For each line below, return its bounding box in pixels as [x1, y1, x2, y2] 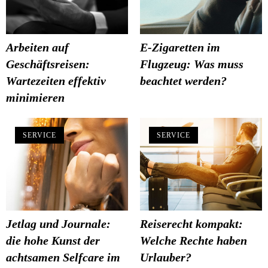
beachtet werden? [140, 74, 227, 87]
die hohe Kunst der [6, 234, 100, 248]
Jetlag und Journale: [6, 217, 111, 231]
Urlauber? [140, 251, 191, 264]
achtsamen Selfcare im [6, 251, 120, 264]
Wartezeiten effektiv [6, 74, 106, 87]
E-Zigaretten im [140, 40, 220, 54]
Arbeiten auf [6, 40, 69, 54]
